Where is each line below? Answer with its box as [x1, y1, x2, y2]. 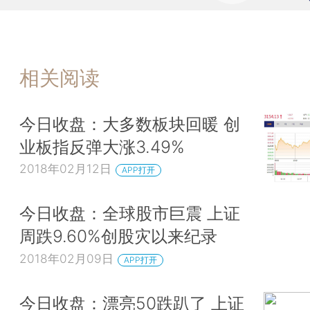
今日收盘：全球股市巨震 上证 [19, 203, 240, 224]
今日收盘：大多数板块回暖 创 [19, 113, 240, 134]
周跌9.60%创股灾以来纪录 [19, 226, 217, 247]
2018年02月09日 [19, 250, 113, 266]
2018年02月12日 [19, 161, 111, 176]
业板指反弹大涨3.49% [19, 136, 185, 157]
